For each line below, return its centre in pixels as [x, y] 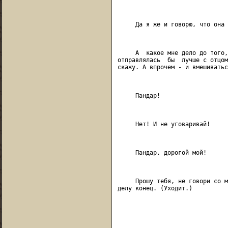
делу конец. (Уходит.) [155, 188]
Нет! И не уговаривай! [164, 124]
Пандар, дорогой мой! [162, 152]
